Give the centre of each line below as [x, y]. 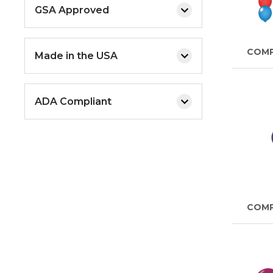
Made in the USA [76, 55]
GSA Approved [72, 10]
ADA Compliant [73, 101]
